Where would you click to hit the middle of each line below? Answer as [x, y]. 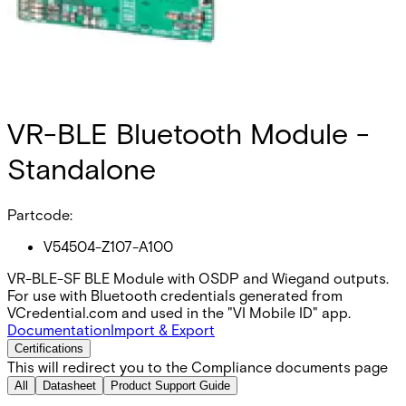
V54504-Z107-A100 [108, 246]
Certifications [49, 348]
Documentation [59, 329]
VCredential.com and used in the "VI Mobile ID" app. [179, 312]
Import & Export [163, 329]
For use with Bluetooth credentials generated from [175, 295]
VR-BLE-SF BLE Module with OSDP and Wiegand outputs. [198, 277]
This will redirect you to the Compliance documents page [198, 366]
